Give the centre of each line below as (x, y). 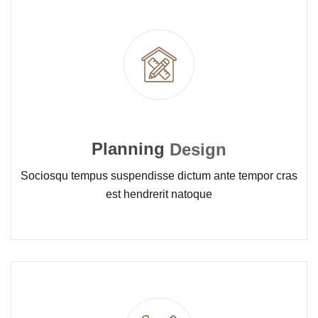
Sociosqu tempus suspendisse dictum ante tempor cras (159, 176)
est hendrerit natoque (159, 194)
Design (198, 150)
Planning (128, 149)
